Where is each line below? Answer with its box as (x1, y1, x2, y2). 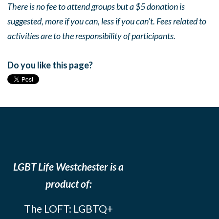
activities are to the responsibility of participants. (7, 30, 175, 41)
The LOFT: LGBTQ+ (24, 202, 113, 215)
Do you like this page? (7, 59, 93, 70)
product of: (45, 177, 92, 190)
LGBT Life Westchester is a (13, 160, 124, 173)
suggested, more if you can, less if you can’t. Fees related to (7, 15, 206, 26)
